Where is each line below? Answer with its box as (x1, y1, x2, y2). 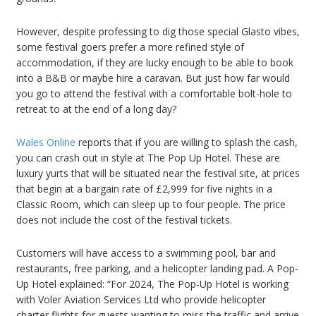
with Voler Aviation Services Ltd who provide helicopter (16, 293, 266, 307)
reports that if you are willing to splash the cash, (75, 135, 298, 150)
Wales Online (16, 135, 75, 150)
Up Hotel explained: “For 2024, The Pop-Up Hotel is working (16, 277, 288, 291)
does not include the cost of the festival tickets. (16, 213, 232, 227)
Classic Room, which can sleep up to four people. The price (16, 197, 286, 212)
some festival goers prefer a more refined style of (16, 40, 244, 54)
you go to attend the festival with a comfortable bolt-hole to (16, 87, 292, 101)
